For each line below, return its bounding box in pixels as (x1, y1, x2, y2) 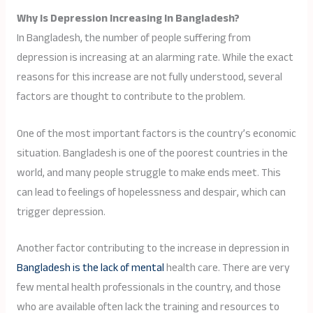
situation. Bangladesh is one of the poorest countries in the (16, 143, 288, 163)
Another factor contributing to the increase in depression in (16, 238, 289, 259)
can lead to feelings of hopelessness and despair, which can (16, 182, 286, 203)
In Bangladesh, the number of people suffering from (16, 27, 251, 48)
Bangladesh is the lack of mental (16, 258, 164, 279)
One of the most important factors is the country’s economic (16, 123, 296, 144)
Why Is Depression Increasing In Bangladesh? (16, 8, 240, 29)
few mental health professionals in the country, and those (16, 277, 281, 298)
